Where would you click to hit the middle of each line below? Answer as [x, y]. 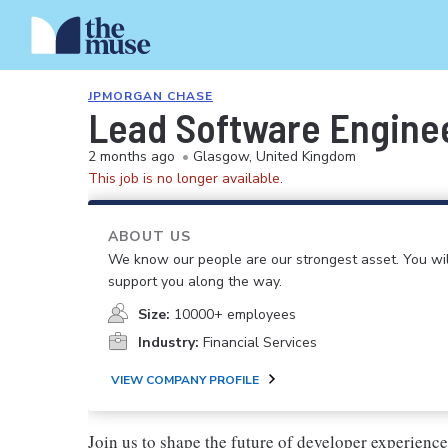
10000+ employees [235, 314]
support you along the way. [195, 281]
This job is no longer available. [185, 178]
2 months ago [131, 156]
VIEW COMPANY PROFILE [185, 380]
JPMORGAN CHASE [150, 96]
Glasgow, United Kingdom [274, 156]
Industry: [168, 342]
